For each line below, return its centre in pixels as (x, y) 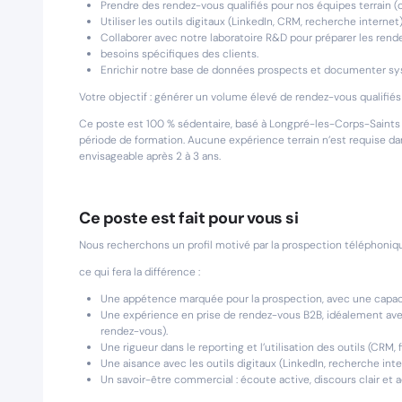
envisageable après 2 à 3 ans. (150, 156)
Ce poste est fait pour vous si (189, 218)
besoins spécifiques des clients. (179, 54)
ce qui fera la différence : (140, 272)
